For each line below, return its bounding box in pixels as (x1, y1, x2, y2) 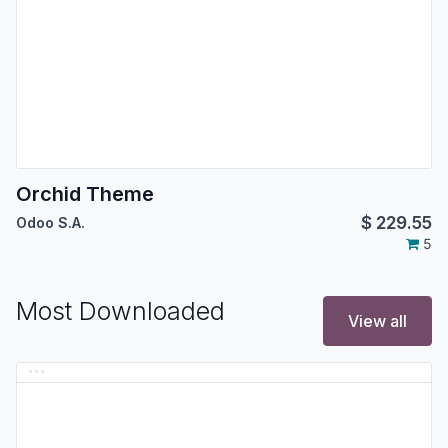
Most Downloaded (16, 295, 225, 326)
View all (348, 310, 407, 331)
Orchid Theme (16, 181, 154, 206)
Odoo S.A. (16, 213, 85, 231)
